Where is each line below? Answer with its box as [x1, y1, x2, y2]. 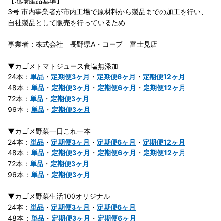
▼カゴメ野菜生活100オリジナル [8, 192, 110, 201]
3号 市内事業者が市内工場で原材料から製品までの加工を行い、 [8, 7, 208, 16]
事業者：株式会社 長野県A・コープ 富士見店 [8, 40, 157, 49]
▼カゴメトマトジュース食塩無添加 [8, 62, 118, 71]
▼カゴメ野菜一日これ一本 [8, 127, 91, 136]
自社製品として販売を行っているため [8, 18, 125, 27]
